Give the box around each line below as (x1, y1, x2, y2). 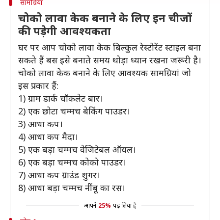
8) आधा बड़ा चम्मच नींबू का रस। (18, 182, 125, 193)
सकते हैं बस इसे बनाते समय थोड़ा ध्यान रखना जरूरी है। (18, 54, 201, 66)
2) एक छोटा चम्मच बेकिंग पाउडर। (18, 105, 130, 117)
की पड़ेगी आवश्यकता (18, 23, 111, 38)
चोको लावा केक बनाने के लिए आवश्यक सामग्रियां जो (18, 67, 191, 79)
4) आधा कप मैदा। (18, 131, 78, 142)
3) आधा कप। (18, 118, 63, 130)
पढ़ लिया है (112, 201, 137, 210)
